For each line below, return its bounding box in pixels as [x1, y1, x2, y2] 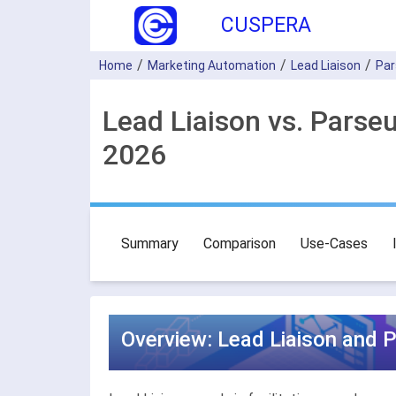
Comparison [203, 235, 276, 252]
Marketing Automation [148, 58, 276, 72]
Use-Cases [301, 235, 368, 252]
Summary [121, 235, 179, 252]
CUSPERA [221, 13, 311, 37]
